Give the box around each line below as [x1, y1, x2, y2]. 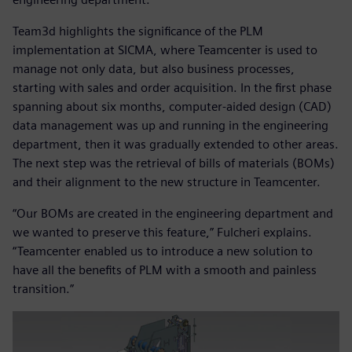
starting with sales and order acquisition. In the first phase [13, 80, 332, 96]
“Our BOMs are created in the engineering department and [13, 206, 333, 222]
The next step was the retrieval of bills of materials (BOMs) [13, 156, 335, 171]
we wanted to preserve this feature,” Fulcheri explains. [13, 225, 312, 240]
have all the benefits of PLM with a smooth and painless [13, 262, 317, 278]
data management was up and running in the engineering [13, 118, 328, 134]
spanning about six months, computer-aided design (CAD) [13, 99, 332, 115]
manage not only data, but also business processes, [13, 61, 295, 77]
